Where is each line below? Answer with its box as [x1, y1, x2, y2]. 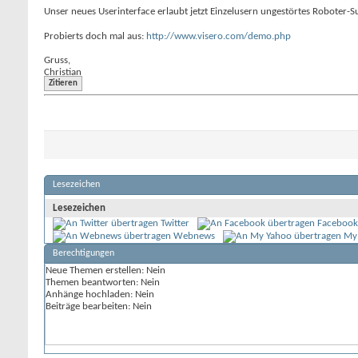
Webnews [173, 231, 215, 241]
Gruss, [44, 55, 70, 66]
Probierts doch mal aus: [44, 31, 146, 42]
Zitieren [49, 79, 78, 88]
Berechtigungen [53, 249, 114, 258]
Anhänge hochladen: [46, 289, 135, 300]
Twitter [161, 218, 189, 229]
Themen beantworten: [46, 277, 141, 288]
